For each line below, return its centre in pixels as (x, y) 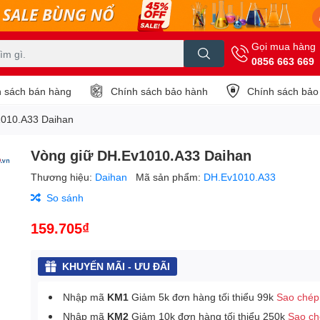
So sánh (65, 197)
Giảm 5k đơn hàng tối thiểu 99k (203, 297)
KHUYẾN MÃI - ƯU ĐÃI (116, 266)
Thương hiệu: (63, 177)
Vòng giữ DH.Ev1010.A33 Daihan (141, 155)
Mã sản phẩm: (170, 177)
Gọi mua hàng (284, 46)
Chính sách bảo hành (159, 91)
